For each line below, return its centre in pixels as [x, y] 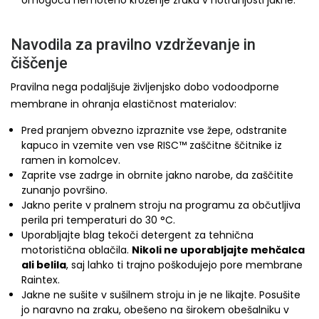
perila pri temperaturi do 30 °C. [98, 220]
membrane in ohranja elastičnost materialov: [124, 104]
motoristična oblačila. [77, 250]
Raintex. [41, 280]
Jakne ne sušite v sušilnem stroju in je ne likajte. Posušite [161, 295]
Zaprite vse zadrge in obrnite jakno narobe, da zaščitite [157, 175]
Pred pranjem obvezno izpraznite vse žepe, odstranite [154, 130]
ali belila [44, 265]
